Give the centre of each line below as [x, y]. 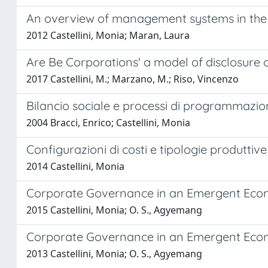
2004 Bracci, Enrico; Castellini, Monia [108, 123]
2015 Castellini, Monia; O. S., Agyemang [114, 210]
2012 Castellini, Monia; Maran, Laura [108, 35]
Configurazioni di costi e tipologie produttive [147, 149]
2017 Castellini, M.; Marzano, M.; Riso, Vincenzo [133, 79]
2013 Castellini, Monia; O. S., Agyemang [114, 254]
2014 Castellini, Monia [75, 166]
